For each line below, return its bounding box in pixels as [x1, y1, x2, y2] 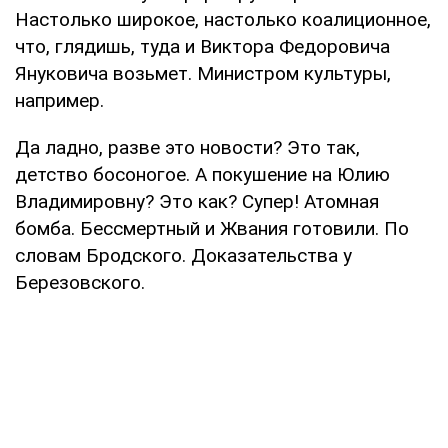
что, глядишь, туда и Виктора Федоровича [15, 34, 390, 58]
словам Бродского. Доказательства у [15, 243, 352, 267]
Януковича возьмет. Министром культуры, [15, 61, 391, 85]
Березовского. [15, 270, 145, 294]
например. [15, 88, 104, 112]
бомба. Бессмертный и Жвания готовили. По [15, 216, 409, 240]
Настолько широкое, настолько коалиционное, [15, 7, 431, 31]
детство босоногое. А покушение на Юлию [15, 162, 390, 186]
